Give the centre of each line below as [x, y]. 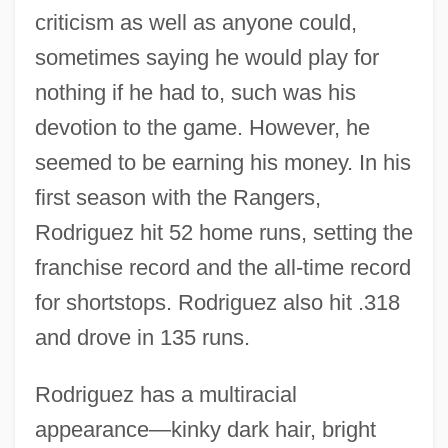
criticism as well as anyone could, [195, 22]
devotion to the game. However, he [202, 127]
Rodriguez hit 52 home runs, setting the [223, 232]
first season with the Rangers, [177, 197]
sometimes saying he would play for [206, 57]
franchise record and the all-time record [222, 267]
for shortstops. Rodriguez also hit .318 [217, 302]
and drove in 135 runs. [142, 337]
